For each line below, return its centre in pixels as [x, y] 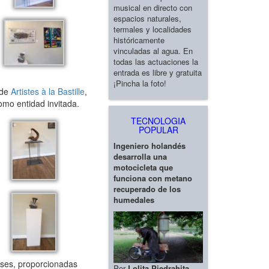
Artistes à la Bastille [48, 91]
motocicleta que [143, 167]
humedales [134, 199]
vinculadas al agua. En [153, 50]
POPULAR [158, 129]
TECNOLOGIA [158, 120]
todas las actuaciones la [156, 61]
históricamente [139, 40]
